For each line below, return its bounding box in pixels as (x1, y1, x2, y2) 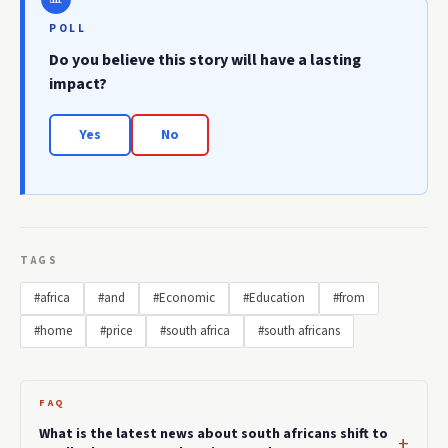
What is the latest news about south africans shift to (39, 424, 388, 445)
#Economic (153, 289, 215, 308)
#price (100, 322, 132, 341)
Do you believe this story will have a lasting (49, 49, 361, 72)
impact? (49, 73, 107, 96)
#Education (243, 289, 305, 308)
